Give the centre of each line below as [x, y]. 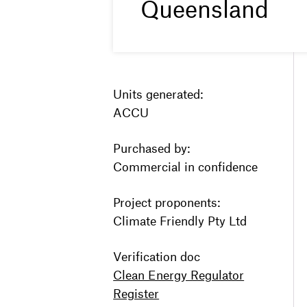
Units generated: [158, 94]
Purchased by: [152, 148]
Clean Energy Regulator [179, 274]
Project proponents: [167, 202]
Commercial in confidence [186, 166]
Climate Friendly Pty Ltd [180, 220]
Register [136, 293]
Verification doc [157, 256]
